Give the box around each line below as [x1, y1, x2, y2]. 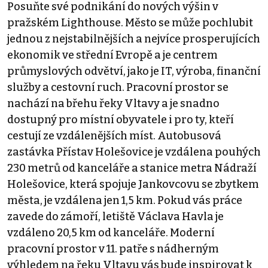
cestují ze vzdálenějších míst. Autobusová [7, 129, 221, 142]
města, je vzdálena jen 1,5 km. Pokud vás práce [7, 193, 242, 207]
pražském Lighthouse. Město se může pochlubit [7, 16, 253, 29]
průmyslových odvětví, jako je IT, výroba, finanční [7, 64, 261, 78]
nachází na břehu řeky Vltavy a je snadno [7, 96, 220, 110]
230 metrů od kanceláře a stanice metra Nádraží [7, 161, 257, 175]
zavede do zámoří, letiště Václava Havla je [7, 209, 224, 223]
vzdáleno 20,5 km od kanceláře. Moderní [7, 226, 215, 239]
